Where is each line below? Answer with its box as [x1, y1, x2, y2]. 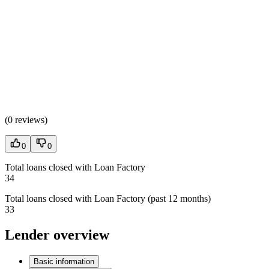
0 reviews [8, 115, 44, 125]
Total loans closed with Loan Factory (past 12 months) [5, 193, 211, 204]
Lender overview [5, 226, 109, 243]
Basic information [34, 256, 94, 266]
